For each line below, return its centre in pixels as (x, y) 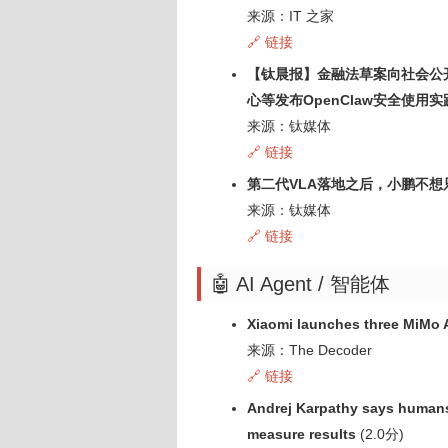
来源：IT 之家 (290, 16)
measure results (301, 434)
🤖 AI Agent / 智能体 (300, 284)
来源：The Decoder (309, 350)
